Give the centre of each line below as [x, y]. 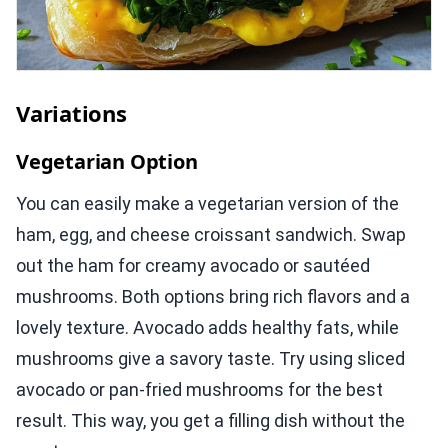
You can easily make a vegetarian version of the [207, 204]
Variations [71, 113]
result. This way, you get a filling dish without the [210, 421]
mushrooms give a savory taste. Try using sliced [210, 359]
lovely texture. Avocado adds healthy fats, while [207, 328]
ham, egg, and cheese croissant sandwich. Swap [211, 235]
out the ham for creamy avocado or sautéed [193, 266]
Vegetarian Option [107, 162]
